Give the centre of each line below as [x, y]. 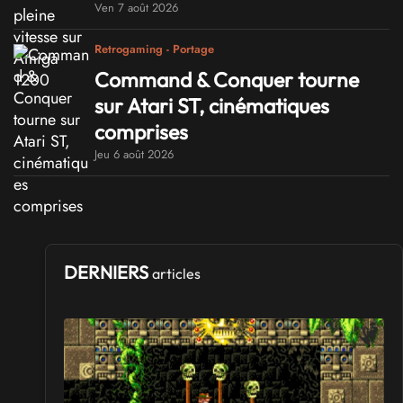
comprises [141, 132]
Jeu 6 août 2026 [134, 155]
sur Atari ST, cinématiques [212, 106]
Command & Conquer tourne [227, 80]
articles [176, 274]
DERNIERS [108, 273]
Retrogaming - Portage [154, 49]
